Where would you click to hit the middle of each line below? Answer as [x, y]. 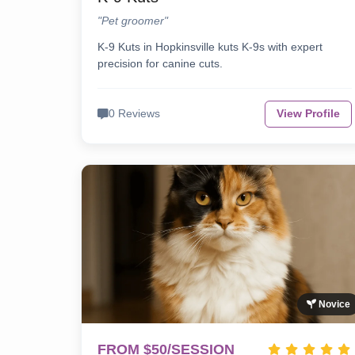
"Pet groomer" [133, 21]
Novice [334, 305]
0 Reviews [134, 114]
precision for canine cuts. [160, 64]
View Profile [309, 114]
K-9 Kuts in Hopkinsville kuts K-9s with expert [210, 47]
